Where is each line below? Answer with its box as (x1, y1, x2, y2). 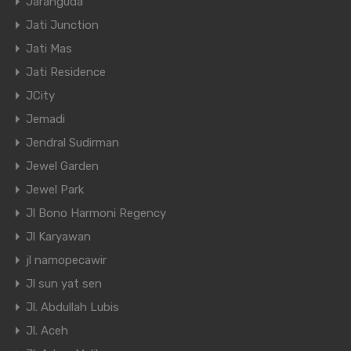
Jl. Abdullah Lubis (26, 300, 119, 315)
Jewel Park (26, 183, 84, 197)
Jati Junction (26, 18, 99, 33)
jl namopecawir (26, 253, 107, 268)
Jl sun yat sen (26, 277, 102, 291)
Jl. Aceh (26, 324, 68, 338)
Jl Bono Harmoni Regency (26, 206, 166, 221)
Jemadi (26, 112, 65, 127)
